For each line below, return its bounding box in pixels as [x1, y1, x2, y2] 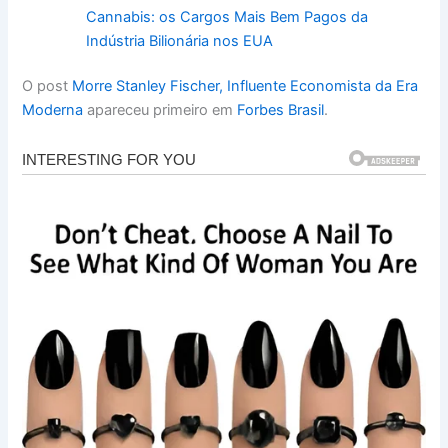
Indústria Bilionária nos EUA [86, 31, 274, 50]
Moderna [22, 101, 84, 120]
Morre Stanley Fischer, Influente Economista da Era [72, 77, 419, 96]
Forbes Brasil [237, 101, 325, 120]
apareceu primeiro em [83, 101, 238, 120]
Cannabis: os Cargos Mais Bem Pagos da [86, 7, 369, 26]
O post [22, 77, 73, 96]
